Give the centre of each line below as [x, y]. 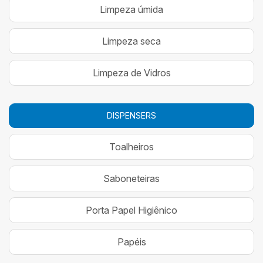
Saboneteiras [131, 178]
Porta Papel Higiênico [131, 210]
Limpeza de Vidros [131, 73]
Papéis [131, 242]
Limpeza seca [131, 41]
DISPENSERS [131, 115]
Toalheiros [131, 146]
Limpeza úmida [131, 9]
